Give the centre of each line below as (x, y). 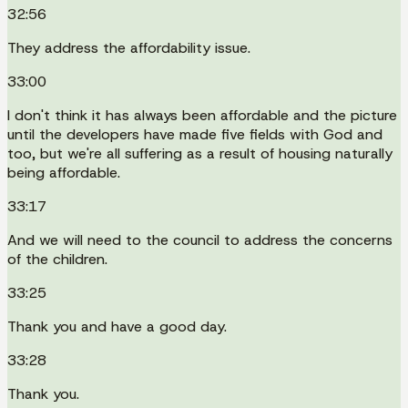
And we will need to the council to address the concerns (200, 240)
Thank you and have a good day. (117, 326)
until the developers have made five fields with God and (195, 134)
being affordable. (64, 172)
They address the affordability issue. (129, 47)
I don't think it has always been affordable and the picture (202, 115)
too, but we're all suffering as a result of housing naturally (200, 153)
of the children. (57, 259)
